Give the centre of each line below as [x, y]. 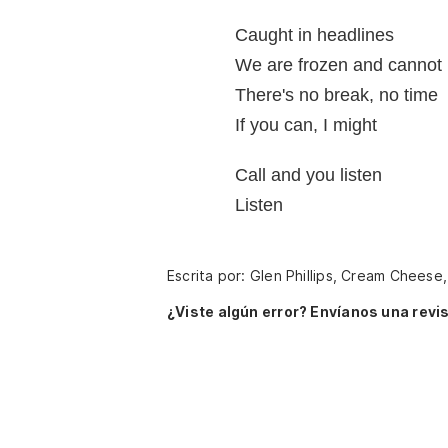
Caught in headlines [314, 35]
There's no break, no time [336, 95]
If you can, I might [306, 125]
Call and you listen [308, 175]
